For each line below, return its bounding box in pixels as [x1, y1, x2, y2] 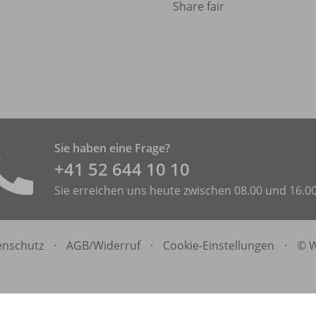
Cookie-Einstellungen [163, 238, 274, 254]
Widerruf [93, 238, 140, 254]
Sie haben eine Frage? [54, 140, 170, 157]
